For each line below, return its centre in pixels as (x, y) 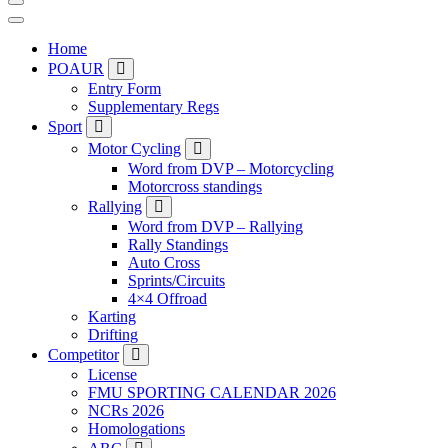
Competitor (83, 354)
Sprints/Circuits (176, 280)
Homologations (136, 428)
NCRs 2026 (126, 410)
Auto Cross (164, 262)
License (112, 374)
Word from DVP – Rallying (215, 226)
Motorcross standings (195, 186)
